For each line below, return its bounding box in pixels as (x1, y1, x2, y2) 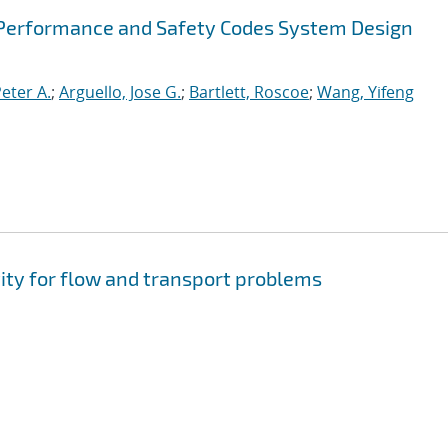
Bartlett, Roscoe (189, 81, 309, 103)
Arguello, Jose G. (59, 81, 181, 103)
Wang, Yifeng (317, 81, 414, 103)
